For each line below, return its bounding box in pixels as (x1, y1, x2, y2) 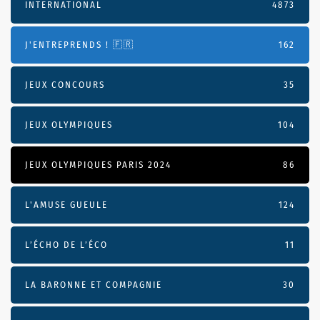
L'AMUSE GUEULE (25, 199, 108, 211)
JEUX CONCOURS (25, 79, 105, 91)
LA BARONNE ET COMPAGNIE (25, 279, 162, 291)
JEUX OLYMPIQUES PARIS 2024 (25, 159, 171, 171)
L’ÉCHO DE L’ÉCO (25, 239, 108, 251)
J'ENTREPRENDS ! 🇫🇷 (25, 39, 134, 51)
